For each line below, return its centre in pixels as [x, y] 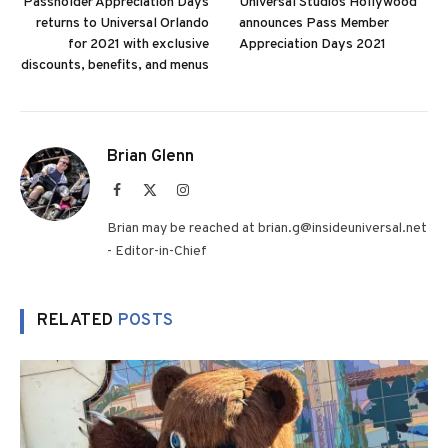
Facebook [147, 189]
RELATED [78, 321]
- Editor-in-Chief [157, 252]
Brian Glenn [150, 157]
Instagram [216, 189]
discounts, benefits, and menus [115, 66]
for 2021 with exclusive [138, 45]
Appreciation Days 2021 [312, 45]
